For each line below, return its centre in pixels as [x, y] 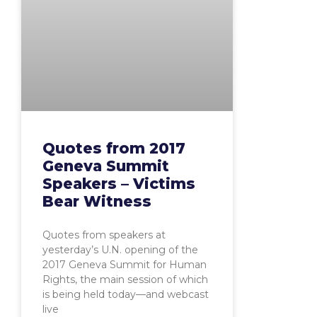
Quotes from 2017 [114, 148]
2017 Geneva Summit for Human [125, 264]
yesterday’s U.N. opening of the [120, 249]
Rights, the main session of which [125, 279]
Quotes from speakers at [104, 235]
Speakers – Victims [119, 183]
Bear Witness [97, 201]
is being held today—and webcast [126, 294]
